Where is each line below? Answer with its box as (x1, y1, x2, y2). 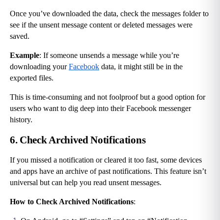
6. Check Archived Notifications (10, 134, 146, 146)
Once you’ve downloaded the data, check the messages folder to (10, 9, 209, 18)
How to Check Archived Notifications (10, 197, 134, 206)
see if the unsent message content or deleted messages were (10, 21, 192, 29)
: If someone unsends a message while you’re (39, 51, 179, 60)
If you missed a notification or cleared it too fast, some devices (10, 156, 202, 165)
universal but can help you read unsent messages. (10, 178, 162, 187)
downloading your (10, 62, 69, 71)
